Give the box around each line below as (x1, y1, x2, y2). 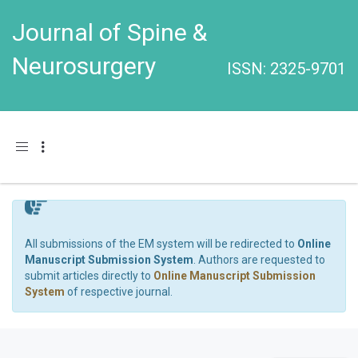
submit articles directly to (25, 269, 153, 282)
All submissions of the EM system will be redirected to (25, 237, 297, 250)
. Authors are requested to (193, 253, 325, 266)
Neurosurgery (12, 52, 156, 80)
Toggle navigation (15, 139, 105, 153)
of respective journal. (65, 285, 173, 298)
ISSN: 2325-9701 (227, 59, 346, 78)
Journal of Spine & (12, 18, 207, 46)
